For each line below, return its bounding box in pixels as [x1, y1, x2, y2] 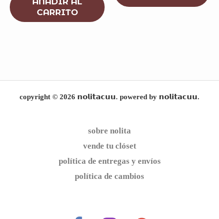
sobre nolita [88, 126, 131, 135]
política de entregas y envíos [58, 156, 161, 166]
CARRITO [36, 7, 78, 18]
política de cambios [75, 171, 144, 181]
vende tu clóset [83, 141, 136, 151]
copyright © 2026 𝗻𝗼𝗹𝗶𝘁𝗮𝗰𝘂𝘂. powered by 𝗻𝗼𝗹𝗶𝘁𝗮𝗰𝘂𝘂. [20, 92, 199, 101]
